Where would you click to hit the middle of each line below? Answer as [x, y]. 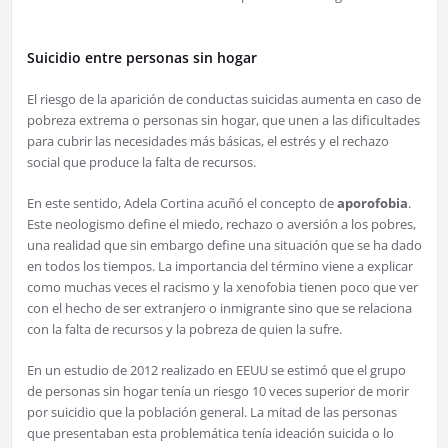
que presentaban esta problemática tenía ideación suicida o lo [210, 432]
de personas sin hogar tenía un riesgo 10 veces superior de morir [217, 390]
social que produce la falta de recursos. [141, 161]
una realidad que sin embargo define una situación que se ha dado [224, 244]
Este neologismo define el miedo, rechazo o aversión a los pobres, [221, 223]
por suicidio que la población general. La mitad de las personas [211, 411]
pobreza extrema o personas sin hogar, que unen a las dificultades [223, 119]
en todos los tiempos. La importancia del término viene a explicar [219, 265]
